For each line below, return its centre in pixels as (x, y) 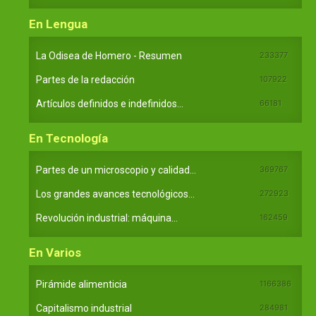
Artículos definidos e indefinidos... (110, 103)
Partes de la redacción (85, 79)
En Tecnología (68, 138)
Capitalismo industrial (84, 308)
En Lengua (58, 24)
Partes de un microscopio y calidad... (116, 170)
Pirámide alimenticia (81, 284)
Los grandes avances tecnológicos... (115, 194)
